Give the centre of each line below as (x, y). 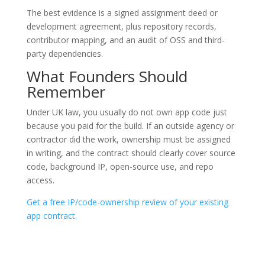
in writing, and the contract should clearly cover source (131, 153)
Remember (66, 92)
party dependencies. (64, 54)
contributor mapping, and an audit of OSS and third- (125, 40)
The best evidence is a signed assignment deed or (122, 13)
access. (40, 180)
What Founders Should (107, 77)
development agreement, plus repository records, (121, 27)
